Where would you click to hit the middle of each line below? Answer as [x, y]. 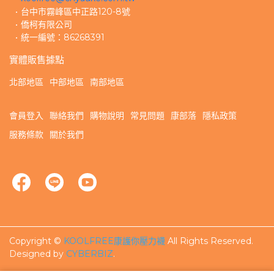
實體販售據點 [37, 60]
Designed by [38, 254]
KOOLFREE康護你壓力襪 [114, 241]
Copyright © [35, 241]
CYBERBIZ [90, 254]
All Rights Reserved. [210, 241]
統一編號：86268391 [63, 37]
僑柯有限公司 [46, 24]
